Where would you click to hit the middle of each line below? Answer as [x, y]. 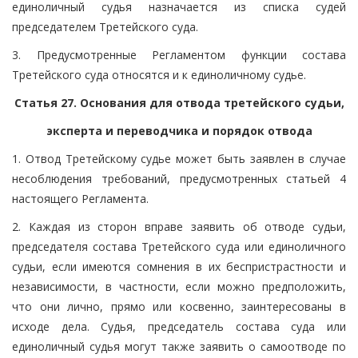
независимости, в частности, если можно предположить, [179, 286]
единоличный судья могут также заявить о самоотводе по [179, 346]
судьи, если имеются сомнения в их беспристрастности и [179, 266]
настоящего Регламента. [80, 198]
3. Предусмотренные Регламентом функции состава [179, 54]
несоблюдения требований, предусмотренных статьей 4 [179, 178]
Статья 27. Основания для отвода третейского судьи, [179, 102]
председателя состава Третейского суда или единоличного [179, 246]
